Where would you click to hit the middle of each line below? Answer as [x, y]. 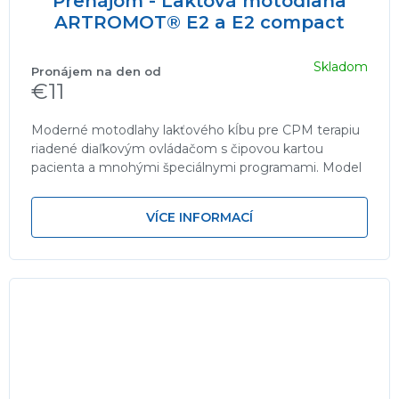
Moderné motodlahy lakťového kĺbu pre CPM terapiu [195, 130]
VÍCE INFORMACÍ [199, 217]
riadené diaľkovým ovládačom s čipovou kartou [177, 148]
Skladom [341, 67]
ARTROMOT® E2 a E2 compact [199, 22]
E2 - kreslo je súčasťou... [104, 186]
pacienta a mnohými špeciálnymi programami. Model [196, 167]
